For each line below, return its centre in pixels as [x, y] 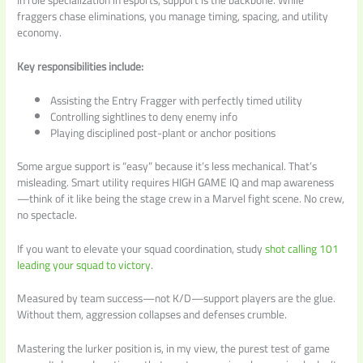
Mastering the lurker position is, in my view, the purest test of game [174, 349]
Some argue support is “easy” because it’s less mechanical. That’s [167, 166]
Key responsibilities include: [81, 67]
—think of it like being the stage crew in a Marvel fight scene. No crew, [181, 198]
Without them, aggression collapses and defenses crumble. [152, 315]
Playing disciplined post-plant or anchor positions [163, 133]
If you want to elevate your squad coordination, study [141, 248]
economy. [40, 33]
